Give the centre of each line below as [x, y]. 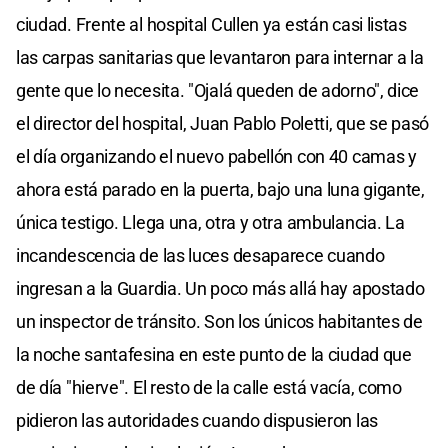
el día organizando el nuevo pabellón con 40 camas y [216, 157]
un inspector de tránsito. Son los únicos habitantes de [219, 322]
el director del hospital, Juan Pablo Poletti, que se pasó [222, 124]
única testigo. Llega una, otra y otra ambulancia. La [210, 223]
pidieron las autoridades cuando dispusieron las [197, 421]
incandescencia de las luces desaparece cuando [200, 256]
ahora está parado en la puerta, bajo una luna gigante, [220, 190]
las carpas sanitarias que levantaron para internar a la [220, 58]
